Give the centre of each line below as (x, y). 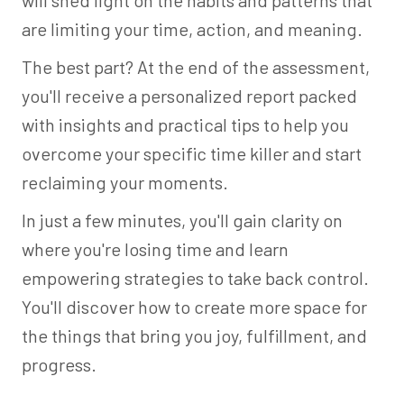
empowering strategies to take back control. (195, 278)
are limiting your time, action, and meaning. (192, 29)
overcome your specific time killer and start (192, 153)
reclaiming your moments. (125, 182)
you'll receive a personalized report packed (189, 96)
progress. (59, 364)
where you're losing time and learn (155, 249)
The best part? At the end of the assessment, (196, 67)
